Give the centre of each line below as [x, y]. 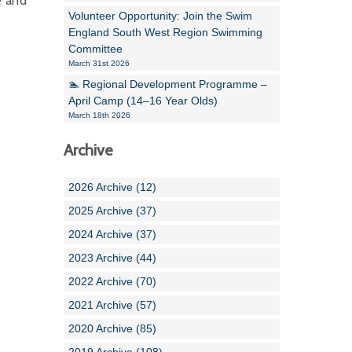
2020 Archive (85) [112, 328]
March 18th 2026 [99, 115]
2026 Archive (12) [112, 187]
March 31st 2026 [99, 63]
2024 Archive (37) [112, 234]
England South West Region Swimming [165, 32]
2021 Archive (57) [112, 305]
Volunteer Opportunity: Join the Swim [160, 16]
